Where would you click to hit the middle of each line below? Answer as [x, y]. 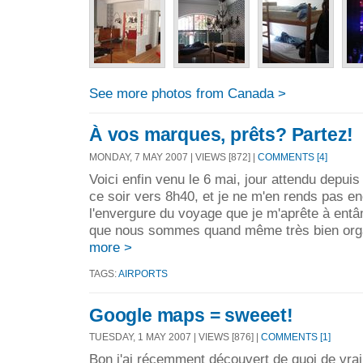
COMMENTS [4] [293, 157]
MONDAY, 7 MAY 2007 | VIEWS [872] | [173, 157]
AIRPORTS [143, 273]
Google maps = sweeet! [191, 315]
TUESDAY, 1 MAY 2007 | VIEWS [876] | [175, 337]
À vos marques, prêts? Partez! [222, 135]
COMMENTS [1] [296, 337]
